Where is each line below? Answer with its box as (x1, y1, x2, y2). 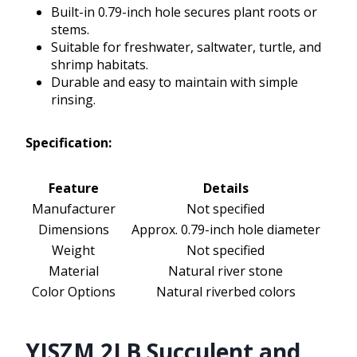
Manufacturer (31, 200, 116, 218)
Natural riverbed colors (155, 283, 296, 301)
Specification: (25, 134, 112, 152)
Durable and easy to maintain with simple (51, 73, 298, 92)
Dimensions (37, 221, 109, 239)
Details (202, 179, 249, 198)
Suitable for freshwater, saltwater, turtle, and (51, 38, 321, 57)
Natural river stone (168, 262, 283, 280)
